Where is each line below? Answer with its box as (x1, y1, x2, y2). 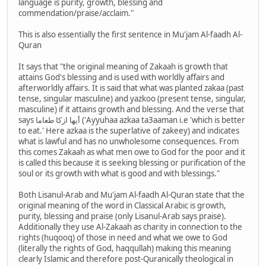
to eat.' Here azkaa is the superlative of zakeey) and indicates (18, 125, 239, 137)
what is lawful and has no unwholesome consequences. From (18, 136, 239, 147)
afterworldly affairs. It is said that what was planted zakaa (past (18, 83, 244, 94)
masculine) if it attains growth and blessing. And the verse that (18, 104, 244, 115)
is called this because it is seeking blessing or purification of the (18, 157, 246, 169)
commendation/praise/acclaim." (18, 8, 134, 19)
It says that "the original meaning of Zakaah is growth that (18, 61, 228, 72)
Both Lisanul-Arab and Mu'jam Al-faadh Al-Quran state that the (18, 189, 245, 201)
